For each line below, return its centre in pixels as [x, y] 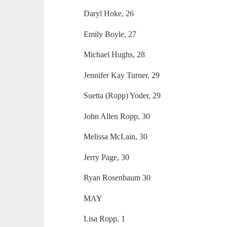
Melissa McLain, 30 [116, 137]
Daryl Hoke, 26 [109, 14]
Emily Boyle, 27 [110, 34]
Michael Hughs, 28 [115, 55]
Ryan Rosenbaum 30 [117, 178]
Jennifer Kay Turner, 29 [122, 75]
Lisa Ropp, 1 [105, 219]
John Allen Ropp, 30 [117, 116]
